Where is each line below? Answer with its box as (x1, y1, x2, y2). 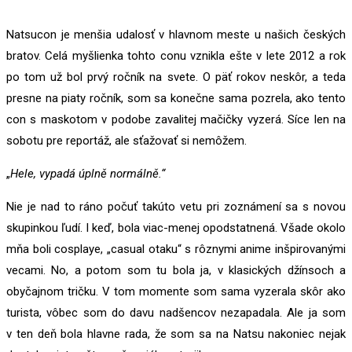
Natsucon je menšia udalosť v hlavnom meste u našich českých (6, 27, 346, 42)
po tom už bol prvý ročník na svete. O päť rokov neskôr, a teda (6, 70, 346, 84)
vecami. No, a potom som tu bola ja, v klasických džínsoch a (6, 263, 346, 277)
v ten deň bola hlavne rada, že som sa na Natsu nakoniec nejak (6, 327, 346, 341)
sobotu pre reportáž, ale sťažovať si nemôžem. (6, 134, 247, 148)
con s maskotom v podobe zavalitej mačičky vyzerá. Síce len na (6, 112, 346, 126)
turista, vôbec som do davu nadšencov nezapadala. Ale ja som (6, 306, 346, 320)
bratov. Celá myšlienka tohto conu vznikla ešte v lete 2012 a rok (6, 49, 346, 63)
